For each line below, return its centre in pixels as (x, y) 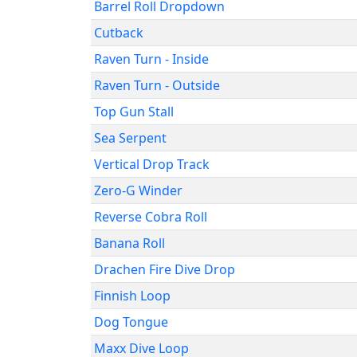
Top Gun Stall (134, 112)
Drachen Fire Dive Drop (165, 269)
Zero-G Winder (138, 190)
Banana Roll (129, 243)
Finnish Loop (132, 296)
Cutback (119, 33)
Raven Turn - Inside (151, 59)
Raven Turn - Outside (157, 85)
